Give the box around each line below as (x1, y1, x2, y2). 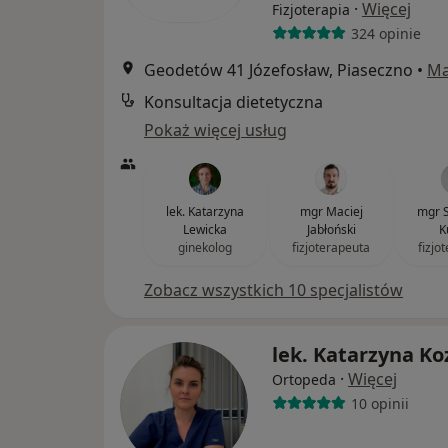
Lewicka (183, 221, 227, 238)
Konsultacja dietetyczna (144, 91, 323, 113)
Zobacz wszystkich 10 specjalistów (144, 279, 403, 301)
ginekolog (178, 239, 232, 256)
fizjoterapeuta (292, 239, 370, 256)
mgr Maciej (299, 203, 363, 220)
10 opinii (350, 393, 409, 413)
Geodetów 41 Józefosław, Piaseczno (144, 59, 413, 81)
